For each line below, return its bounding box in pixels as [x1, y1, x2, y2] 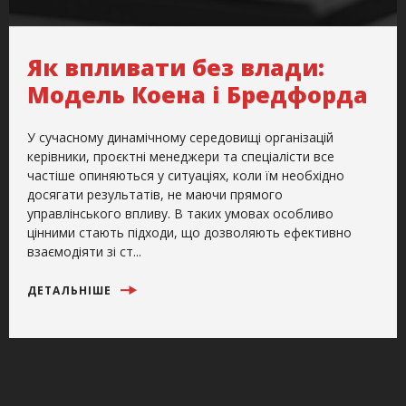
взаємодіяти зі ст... [27, 242, 141, 260]
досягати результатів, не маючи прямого [27, 185, 283, 203]
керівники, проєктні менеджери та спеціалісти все [27, 147, 334, 165]
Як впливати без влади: [27, 51, 324, 82]
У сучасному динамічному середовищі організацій [27, 128, 333, 146]
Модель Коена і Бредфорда [27, 78, 368, 110]
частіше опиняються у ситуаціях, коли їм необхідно [27, 166, 344, 184]
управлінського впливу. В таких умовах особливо [27, 204, 333, 222]
